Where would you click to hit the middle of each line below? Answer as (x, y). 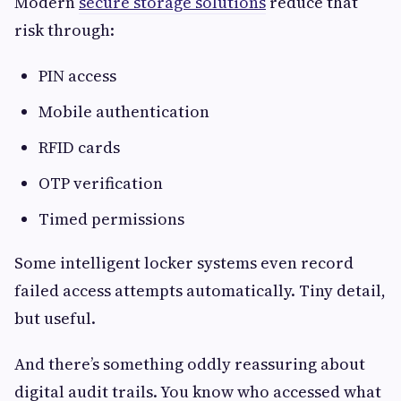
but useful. (55, 319)
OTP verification (101, 183)
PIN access (77, 76)
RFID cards (79, 148)
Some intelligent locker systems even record (184, 263)
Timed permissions (111, 219)
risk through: (64, 30)
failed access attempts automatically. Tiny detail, (200, 291)
